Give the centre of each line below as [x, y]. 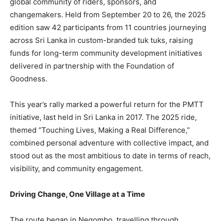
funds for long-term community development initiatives [106, 53]
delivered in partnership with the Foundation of [92, 66]
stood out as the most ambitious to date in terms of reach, [110, 156]
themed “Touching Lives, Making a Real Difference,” [100, 130]
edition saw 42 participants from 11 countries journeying [108, 28]
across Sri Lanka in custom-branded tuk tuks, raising [101, 40]
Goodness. [29, 79]
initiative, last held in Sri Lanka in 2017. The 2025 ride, [103, 117]
